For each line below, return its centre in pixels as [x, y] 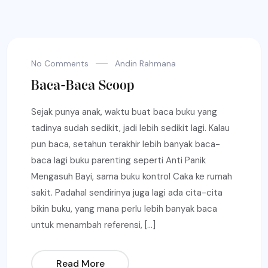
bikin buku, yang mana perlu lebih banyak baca [124, 209]
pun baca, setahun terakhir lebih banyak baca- [126, 144]
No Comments [60, 63]
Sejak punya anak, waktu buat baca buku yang [124, 112]
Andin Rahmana [145, 63]
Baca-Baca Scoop [83, 85]
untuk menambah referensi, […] [93, 225]
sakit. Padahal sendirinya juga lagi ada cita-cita [127, 193]
